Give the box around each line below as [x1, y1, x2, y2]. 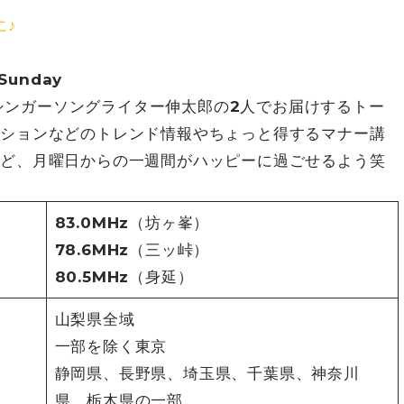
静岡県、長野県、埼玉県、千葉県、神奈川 [54, 364, 360, 383]
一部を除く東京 [54, 337, 168, 356]
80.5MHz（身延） [54, 268, 194, 287]
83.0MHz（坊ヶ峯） [54, 214, 210, 233]
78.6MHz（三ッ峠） [54, 241, 210, 260]
